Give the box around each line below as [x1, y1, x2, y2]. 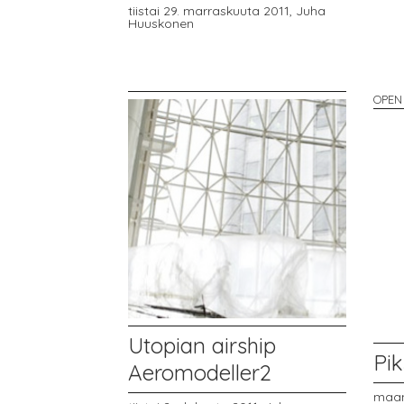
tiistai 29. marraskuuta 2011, [127, 3, 296, 20]
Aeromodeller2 [127, 359, 271, 387]
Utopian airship [127, 332, 276, 360]
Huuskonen [127, 15, 194, 32]
